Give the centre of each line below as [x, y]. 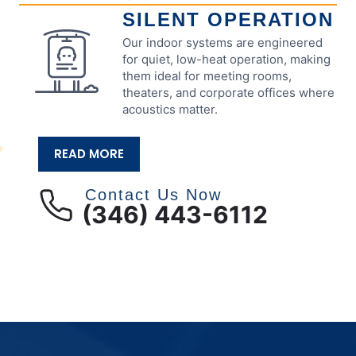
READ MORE [89, 153]
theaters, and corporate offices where [228, 92]
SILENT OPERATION [228, 19]
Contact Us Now [153, 194]
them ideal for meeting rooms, [207, 75]
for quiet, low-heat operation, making [226, 59]
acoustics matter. [170, 109]
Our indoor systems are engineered [222, 42]
